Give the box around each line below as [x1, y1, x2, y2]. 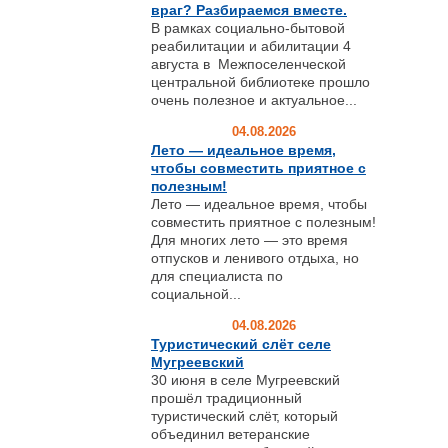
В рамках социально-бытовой [151, 20, 345, 36]
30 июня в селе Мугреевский [151, 372, 340, 388]
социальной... [151, 286, 241, 302]
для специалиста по [151, 268, 283, 284]
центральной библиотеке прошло [151, 74, 370, 90]
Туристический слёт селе [151, 336, 331, 352]
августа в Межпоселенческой [151, 56, 346, 72]
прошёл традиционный [151, 390, 302, 406]
